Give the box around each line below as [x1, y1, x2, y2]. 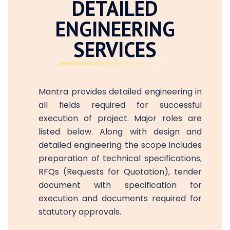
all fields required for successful [39, 99, 202, 111]
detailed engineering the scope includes [39, 139, 202, 151]
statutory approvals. [39, 205, 121, 218]
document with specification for [39, 179, 202, 191]
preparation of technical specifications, [39, 152, 202, 164]
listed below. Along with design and [39, 125, 202, 138]
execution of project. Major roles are [39, 112, 202, 124]
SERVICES [73, 35, 157, 63]
